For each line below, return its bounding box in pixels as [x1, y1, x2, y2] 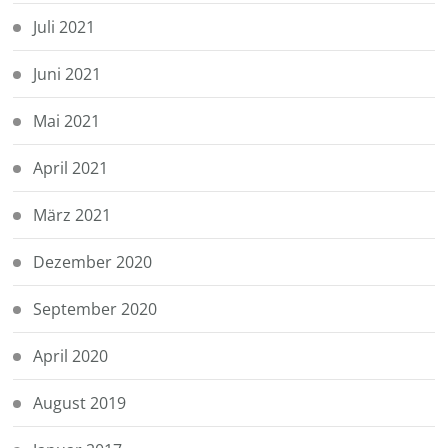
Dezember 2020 [33, 250, 153, 273]
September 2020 [33, 297, 158, 320]
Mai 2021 [33, 109, 101, 132]
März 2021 [33, 203, 112, 226]
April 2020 [33, 344, 109, 367]
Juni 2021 [33, 62, 102, 85]
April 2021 [33, 156, 109, 179]
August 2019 [33, 391, 127, 414]
